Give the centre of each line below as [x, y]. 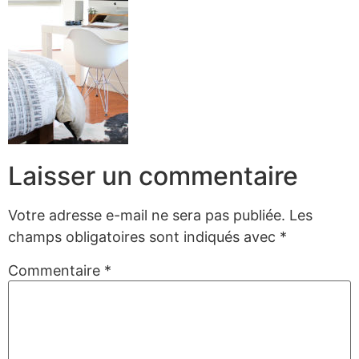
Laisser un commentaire [153, 175]
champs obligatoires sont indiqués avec [144, 236]
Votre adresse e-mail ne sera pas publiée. [147, 215]
